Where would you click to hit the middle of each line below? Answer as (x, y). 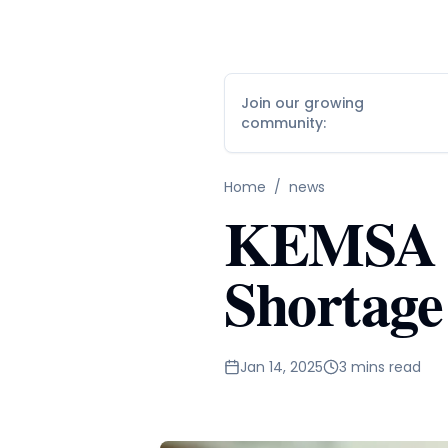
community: (283, 123)
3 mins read (380, 367)
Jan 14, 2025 (281, 367)
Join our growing (302, 103)
